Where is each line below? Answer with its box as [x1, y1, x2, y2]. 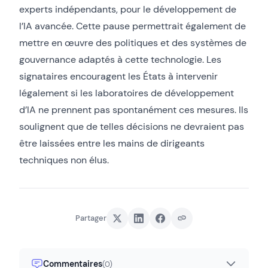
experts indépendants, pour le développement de [19, 2, 236, 16]
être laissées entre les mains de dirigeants [19, 136, 205, 150]
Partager [75, 213, 106, 224]
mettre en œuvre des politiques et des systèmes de [19, 36, 246, 49]
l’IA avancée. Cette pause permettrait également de [19, 19, 246, 32]
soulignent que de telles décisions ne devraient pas [19, 120, 244, 133]
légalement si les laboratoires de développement [19, 86, 234, 99]
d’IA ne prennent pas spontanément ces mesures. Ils [19, 103, 248, 116]
